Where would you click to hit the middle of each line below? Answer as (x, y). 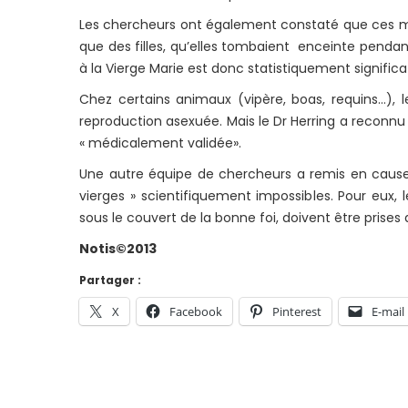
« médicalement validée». (160, 143)
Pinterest (297, 311)
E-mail (388, 311)
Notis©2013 (118, 249)
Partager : (110, 280)
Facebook (196, 311)
